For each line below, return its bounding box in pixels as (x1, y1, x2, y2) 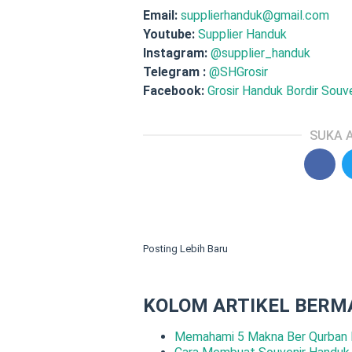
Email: (143, 7, 178, 23)
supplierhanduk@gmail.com (181, 7, 329, 23)
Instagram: (143, 45, 207, 60)
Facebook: (143, 82, 204, 98)
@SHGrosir (209, 64, 268, 79)
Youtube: (143, 26, 195, 42)
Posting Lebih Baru (143, 242, 228, 255)
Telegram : (143, 64, 206, 79)
